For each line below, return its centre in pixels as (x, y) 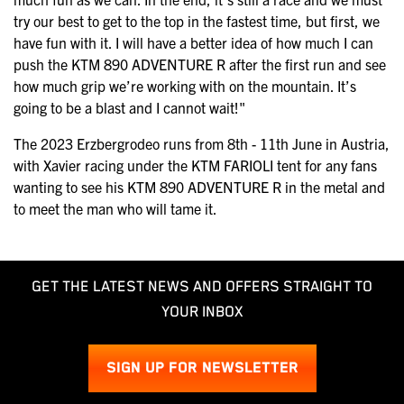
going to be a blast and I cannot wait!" (129, 107)
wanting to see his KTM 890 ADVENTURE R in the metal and (199, 186)
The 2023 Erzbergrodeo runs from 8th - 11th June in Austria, (202, 143)
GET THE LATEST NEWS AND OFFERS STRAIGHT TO (202, 287)
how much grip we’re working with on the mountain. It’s (185, 85)
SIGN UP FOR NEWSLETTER (202, 368)
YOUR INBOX (202, 312)
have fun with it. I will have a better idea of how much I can (193, 42)
